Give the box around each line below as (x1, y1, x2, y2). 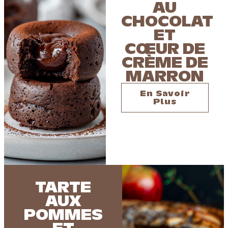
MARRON (126, 68, 204, 84)
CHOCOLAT (121, 13, 213, 29)
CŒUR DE (124, 40, 205, 56)
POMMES (23, 206, 103, 222)
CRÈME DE (121, 54, 208, 70)
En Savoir (140, 89, 190, 98)
